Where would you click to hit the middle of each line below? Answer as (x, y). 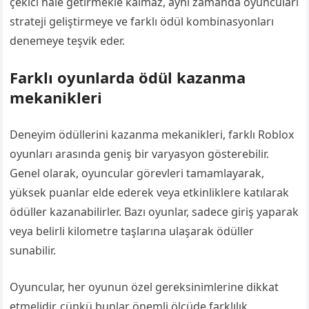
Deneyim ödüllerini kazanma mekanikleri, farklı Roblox (152, 134)
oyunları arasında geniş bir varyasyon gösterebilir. (140, 154)
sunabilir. (33, 250)
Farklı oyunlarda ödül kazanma (128, 77)
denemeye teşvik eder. (68, 41)
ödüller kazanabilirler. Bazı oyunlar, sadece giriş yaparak (154, 212)
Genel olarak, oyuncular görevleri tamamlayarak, (137, 173)
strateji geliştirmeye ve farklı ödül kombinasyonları (142, 21)
